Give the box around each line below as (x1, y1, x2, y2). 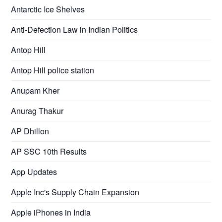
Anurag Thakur (11, 105, 64, 116)
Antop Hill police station (11, 64, 95, 76)
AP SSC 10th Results (11, 145, 87, 157)
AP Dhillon (11, 125, 50, 137)
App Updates (11, 166, 57, 177)
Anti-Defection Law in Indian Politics (11, 23, 138, 35)
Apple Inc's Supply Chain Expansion (11, 186, 140, 198)
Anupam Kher (11, 84, 60, 96)
